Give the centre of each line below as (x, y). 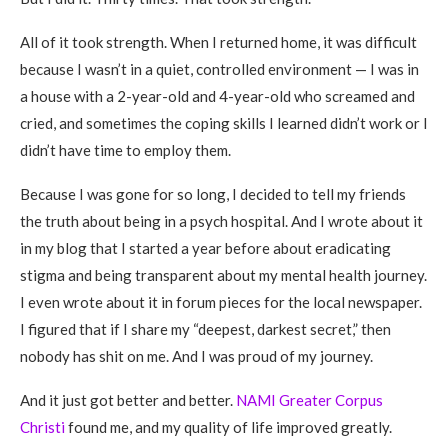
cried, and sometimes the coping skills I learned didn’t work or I (224, 123)
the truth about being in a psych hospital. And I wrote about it (221, 221)
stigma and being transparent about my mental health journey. (223, 275)
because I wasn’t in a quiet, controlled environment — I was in (219, 69)
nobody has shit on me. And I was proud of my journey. (196, 356)
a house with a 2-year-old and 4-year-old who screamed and (217, 96)
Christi (42, 427)
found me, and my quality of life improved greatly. (228, 427)
